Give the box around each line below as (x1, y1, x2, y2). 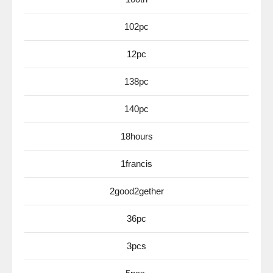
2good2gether (109, 186, 164, 196)
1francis (121, 158, 152, 169)
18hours (120, 131, 153, 141)
